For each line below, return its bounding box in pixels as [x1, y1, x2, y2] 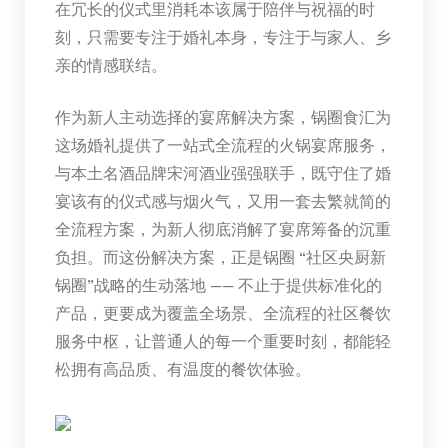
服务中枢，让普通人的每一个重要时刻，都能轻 [54, 329, 391, 351]
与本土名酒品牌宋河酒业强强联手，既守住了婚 [54, 161, 391, 183]
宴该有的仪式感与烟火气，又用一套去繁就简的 [54, 189, 391, 211]
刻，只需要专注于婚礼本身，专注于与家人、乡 [54, 25, 391, 47]
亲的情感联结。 [54, 53, 167, 75]
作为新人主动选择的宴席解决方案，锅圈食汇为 [54, 105, 391, 127]
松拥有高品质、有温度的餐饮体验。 [54, 357, 311, 379]
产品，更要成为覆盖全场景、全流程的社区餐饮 [54, 301, 391, 323]
